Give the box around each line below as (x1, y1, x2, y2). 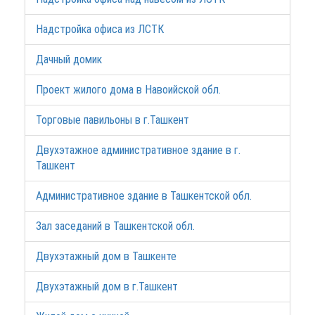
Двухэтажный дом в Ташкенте (36, 250, 176, 263)
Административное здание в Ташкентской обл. (36, 189, 252, 202)
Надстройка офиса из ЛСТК (36, 22, 164, 36)
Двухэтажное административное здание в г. (36, 143, 240, 157)
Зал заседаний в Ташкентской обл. (36, 219, 195, 233)
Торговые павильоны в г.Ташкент (36, 113, 189, 127)
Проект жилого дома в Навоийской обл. (36, 83, 221, 96)
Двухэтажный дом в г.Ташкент (36, 280, 178, 293)
